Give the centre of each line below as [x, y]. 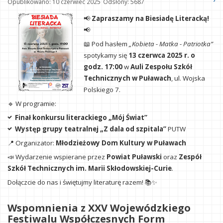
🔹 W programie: [32, 104]
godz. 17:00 [103, 67]
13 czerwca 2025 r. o [162, 56]
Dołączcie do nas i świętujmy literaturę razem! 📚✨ [82, 182]
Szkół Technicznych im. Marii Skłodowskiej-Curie [90, 168]
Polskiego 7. [102, 90]
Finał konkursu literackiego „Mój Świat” [81, 118]
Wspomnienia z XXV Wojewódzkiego [99, 208]
